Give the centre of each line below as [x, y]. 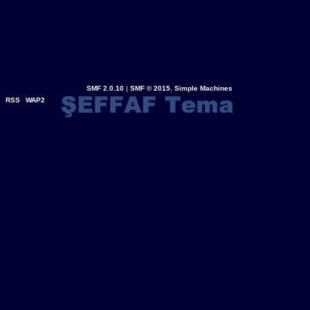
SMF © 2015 [150, 88]
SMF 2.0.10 [105, 88]
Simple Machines [203, 88]
